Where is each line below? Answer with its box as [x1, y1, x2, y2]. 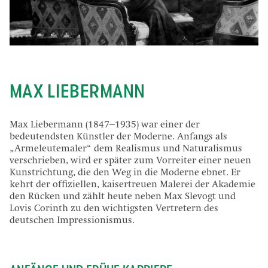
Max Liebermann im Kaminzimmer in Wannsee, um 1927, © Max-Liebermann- [10, 48, 245, 56]
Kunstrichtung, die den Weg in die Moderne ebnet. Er [10, 168, 240, 178]
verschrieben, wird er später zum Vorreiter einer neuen [10, 156, 251, 166]
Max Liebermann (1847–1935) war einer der [10, 120, 200, 130]
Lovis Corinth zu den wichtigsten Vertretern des [10, 204, 218, 214]
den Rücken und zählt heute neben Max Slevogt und [10, 192, 236, 202]
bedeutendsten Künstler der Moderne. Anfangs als [10, 132, 227, 142]
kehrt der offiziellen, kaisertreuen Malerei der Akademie [10, 180, 255, 190]
